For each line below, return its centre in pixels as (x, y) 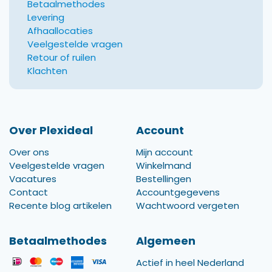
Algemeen (166, 240)
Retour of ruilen (62, 57)
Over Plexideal (51, 130)
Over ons (29, 152)
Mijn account (165, 152)
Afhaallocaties (60, 30)
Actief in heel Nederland (190, 262)
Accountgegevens (178, 192)
